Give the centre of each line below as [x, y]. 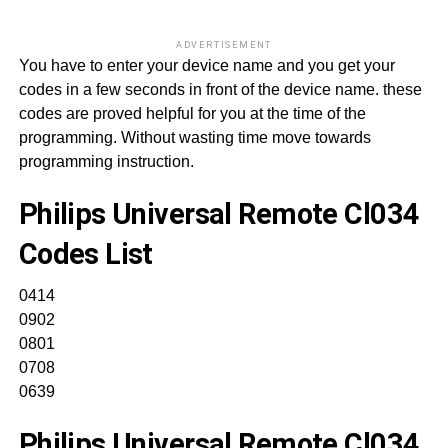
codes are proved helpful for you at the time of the [192, 114]
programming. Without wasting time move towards [194, 138]
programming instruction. [106, 162]
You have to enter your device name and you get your [206, 66]
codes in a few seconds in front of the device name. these [220, 90]
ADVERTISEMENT [224, 45]
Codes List [85, 254]
